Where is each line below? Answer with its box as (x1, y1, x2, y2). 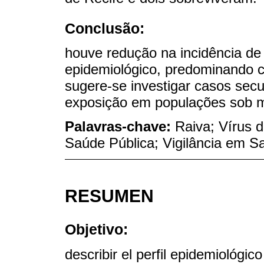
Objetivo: (65, 221, 128, 238)
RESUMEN (65, 186, 154, 206)
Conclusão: (65, 19, 144, 37)
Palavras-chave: (65, 118, 175, 134)
